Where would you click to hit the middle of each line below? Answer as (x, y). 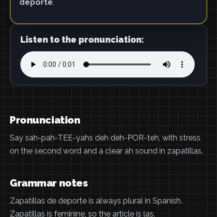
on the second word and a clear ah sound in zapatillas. (106, 151)
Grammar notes (49, 183)
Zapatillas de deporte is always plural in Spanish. (96, 201)
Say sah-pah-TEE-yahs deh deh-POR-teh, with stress (105, 138)
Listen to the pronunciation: (82, 39)
